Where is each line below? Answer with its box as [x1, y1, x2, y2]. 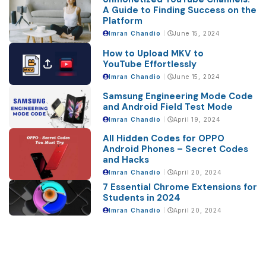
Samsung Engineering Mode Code [102, 90, 253, 103]
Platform [102, 15, 142, 27]
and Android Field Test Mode [102, 101, 233, 113]
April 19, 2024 [173, 116, 221, 123]
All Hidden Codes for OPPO [102, 132, 224, 145]
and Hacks [102, 154, 149, 166]
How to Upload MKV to [102, 47, 204, 60]
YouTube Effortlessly [102, 58, 197, 71]
